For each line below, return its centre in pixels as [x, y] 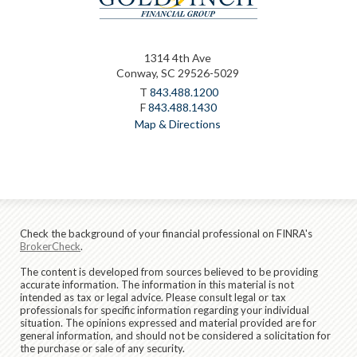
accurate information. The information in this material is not [157, 284]
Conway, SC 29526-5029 [177, 73]
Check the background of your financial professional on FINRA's [166, 233]
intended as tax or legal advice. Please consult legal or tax [153, 297]
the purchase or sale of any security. [102, 348]
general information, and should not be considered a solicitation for [175, 335]
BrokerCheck [50, 246]
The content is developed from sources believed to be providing [169, 271]
